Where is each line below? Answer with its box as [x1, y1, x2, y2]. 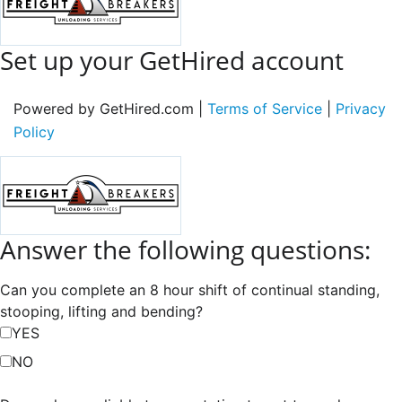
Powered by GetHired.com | [13, 99, 207, 118]
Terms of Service [207, 99, 322, 118]
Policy [13, 122, 55, 141]
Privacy [336, 99, 386, 118]
